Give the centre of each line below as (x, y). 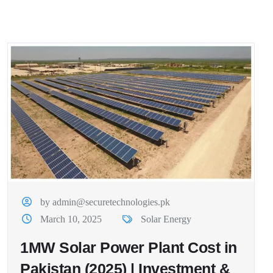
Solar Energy (166, 219)
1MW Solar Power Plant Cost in (129, 248)
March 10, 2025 (71, 219)
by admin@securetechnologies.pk (105, 202)
